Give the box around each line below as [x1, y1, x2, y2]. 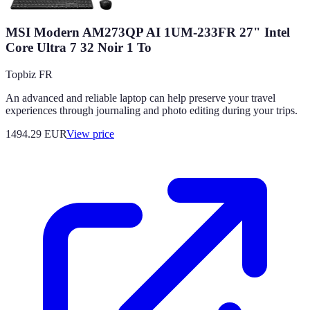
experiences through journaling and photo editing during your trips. [6, 104, 298, 116]
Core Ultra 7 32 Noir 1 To [6, 40, 152, 55]
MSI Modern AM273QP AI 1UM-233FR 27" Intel [6, 25, 290, 40]
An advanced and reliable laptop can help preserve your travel [6, 91, 275, 104]
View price [66, 127, 114, 140]
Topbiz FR [6, 68, 53, 80]
